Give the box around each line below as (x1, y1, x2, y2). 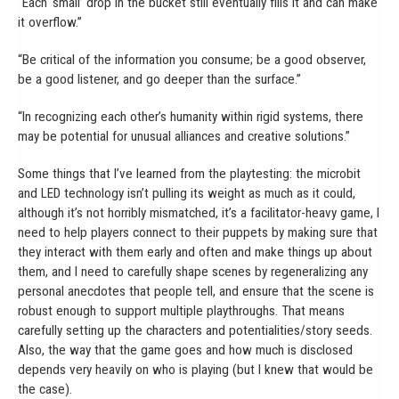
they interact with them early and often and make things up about (18, 243, 372, 260)
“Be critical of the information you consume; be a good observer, (18, 51, 366, 68)
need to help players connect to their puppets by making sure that (18, 224, 378, 240)
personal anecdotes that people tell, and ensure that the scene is (18, 282, 374, 299)
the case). (18, 380, 72, 397)
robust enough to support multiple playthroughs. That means (18, 302, 345, 319)
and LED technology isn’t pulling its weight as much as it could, (18, 184, 355, 201)
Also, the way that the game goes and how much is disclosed (18, 341, 353, 358)
